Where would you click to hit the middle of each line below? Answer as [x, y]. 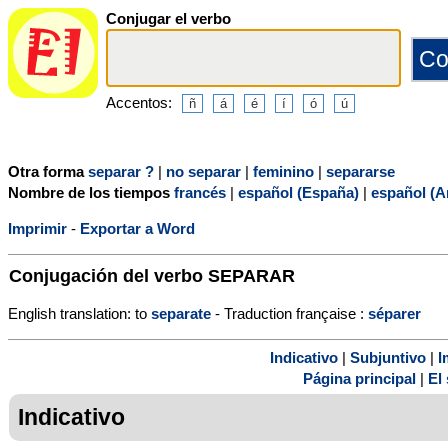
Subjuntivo [388, 358]
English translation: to [79, 313]
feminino [283, 171]
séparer [394, 313]
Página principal [359, 379]
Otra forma [48, 171]
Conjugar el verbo [168, 18]
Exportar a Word [137, 228]
